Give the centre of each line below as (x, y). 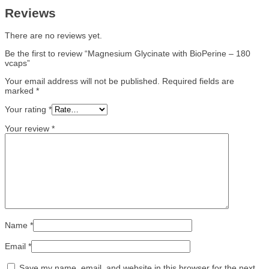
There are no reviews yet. (53, 35)
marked (20, 90)
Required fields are (198, 81)
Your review (28, 128)
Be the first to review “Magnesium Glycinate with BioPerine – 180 (128, 53)
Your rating (27, 109)
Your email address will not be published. (82, 81)
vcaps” (17, 63)
